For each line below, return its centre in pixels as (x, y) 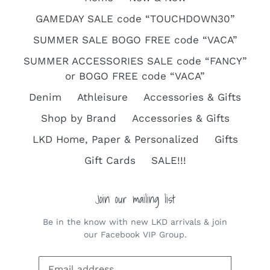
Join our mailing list (135, 199)
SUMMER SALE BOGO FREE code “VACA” (135, 39)
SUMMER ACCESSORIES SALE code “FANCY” (135, 61)
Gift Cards (110, 160)
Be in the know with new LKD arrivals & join (135, 222)
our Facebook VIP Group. (135, 235)
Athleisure (102, 97)
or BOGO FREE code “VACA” (135, 76)
